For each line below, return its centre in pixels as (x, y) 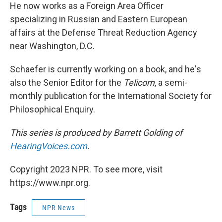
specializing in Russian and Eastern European (99, 19)
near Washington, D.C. (52, 46)
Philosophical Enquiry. (53, 109)
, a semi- (171, 83)
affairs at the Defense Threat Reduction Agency (104, 32)
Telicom (139, 83)
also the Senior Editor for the (67, 83)
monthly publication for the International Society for (111, 96)
